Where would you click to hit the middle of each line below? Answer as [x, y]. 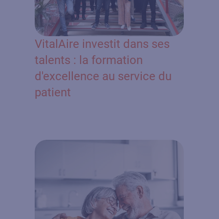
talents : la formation [89, 60]
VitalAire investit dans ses [102, 44]
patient [53, 92]
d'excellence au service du [103, 76]
